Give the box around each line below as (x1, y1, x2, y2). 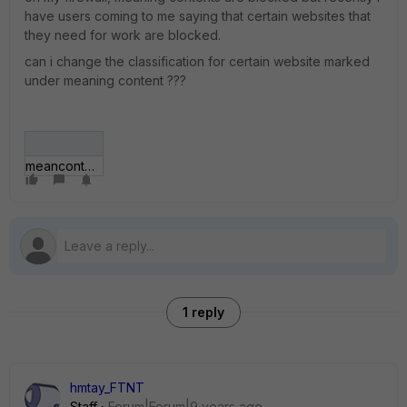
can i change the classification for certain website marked (25, 54, 370, 69)
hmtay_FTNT (70, 379, 144, 395)
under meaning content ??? (25, 73, 186, 88)
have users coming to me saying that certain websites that (25, 8, 371, 24)
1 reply (183, 303, 224, 320)
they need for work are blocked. (25, 27, 221, 43)
